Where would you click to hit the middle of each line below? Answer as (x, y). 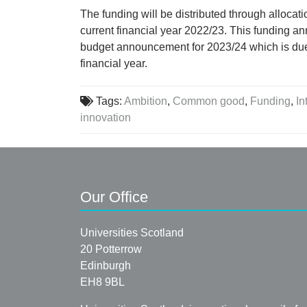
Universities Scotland (132, 233)
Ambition (146, 101)
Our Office (114, 197)
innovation (106, 118)
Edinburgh (106, 266)
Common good (209, 101)
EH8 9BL (102, 282)
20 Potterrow (111, 249)
